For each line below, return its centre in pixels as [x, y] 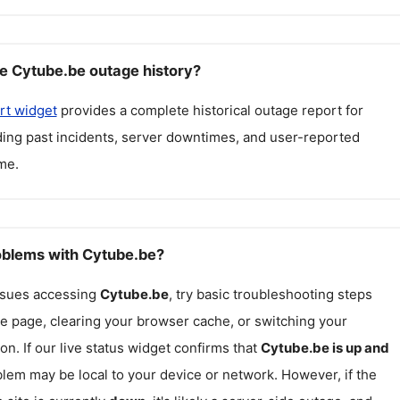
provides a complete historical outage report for [210, 110]
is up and [359, 347]
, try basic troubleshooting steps [270, 294]
